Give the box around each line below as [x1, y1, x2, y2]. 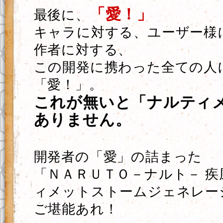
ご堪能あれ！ [33, 202, 118, 217]
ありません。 [33, 111, 131, 128]
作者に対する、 [33, 42, 132, 57]
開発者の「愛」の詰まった [33, 149, 203, 164]
